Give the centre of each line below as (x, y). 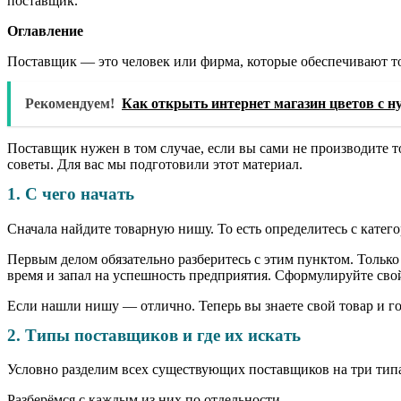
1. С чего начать (71, 193)
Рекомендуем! (70, 103)
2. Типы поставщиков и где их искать (154, 335)
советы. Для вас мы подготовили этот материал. (155, 164)
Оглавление (45, 30)
